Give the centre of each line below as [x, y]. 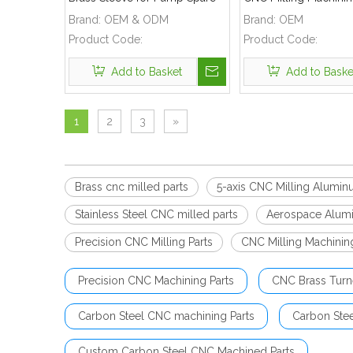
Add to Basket [146, 72]
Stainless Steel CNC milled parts [156, 214]
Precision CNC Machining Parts [156, 281]
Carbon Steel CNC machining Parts [166, 316]
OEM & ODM [136, 20]
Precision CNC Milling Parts [144, 242]
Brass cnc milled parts [132, 187]
